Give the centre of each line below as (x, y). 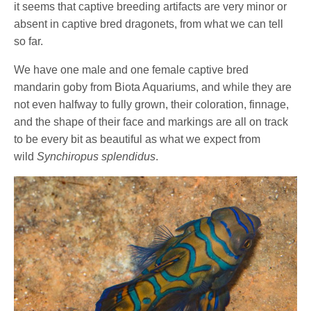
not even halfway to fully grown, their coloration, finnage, (152, 105)
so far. (29, 42)
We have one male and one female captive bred (132, 70)
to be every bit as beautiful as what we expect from (137, 140)
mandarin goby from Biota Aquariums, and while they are (153, 87)
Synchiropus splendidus (96, 157)
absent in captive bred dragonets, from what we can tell (149, 24)
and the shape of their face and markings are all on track (151, 122)
